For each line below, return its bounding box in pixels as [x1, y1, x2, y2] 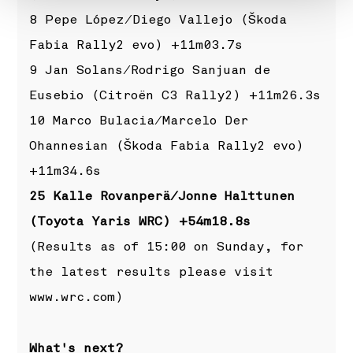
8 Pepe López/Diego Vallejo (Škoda [29, 12, 288, 28]
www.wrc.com [29, 289, 116, 306]
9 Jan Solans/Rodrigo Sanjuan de [29, 62, 271, 79]
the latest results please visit [29, 264, 274, 281]
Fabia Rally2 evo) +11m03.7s [29, 37, 243, 54]
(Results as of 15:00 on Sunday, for [29, 239, 304, 255]
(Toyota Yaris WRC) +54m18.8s [29, 214, 251, 230]
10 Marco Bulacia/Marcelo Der [29, 113, 249, 129]
